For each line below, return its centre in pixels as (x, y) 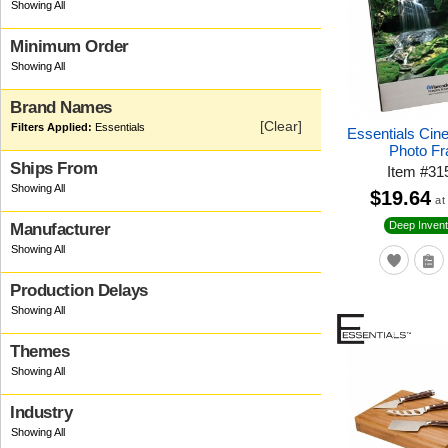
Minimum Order (69, 46)
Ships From (53, 168)
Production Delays (79, 290)
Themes (39, 351)
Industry (41, 412)
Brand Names (61, 107)
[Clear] (281, 126)
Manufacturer (60, 229)
